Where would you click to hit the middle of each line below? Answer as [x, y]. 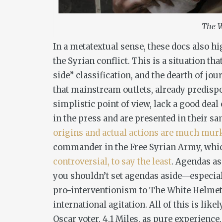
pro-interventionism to [101, 191]
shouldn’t [90, 176]
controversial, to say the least [112, 162]
